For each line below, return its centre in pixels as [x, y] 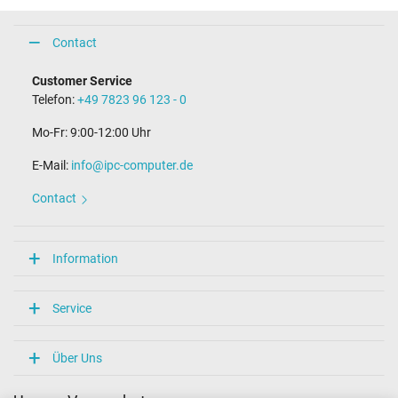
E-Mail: [52, 166]
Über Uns [77, 358]
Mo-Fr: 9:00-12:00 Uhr [92, 133]
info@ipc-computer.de [132, 166]
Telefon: [55, 100]
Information [85, 258]
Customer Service [82, 81]
